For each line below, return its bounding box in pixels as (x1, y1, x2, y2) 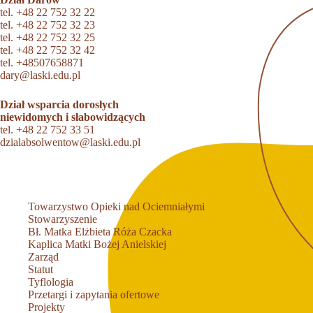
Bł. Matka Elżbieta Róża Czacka (28, 226, 172, 238)
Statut (28, 263, 53, 275)
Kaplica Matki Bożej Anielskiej (28, 238, 166, 250)
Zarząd (28, 251, 59, 263)
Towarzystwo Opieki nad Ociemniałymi (28, 201, 205, 212)
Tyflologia (28, 276, 73, 288)
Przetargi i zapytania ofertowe (28, 289, 159, 300)
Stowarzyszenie (28, 213, 97, 225)
